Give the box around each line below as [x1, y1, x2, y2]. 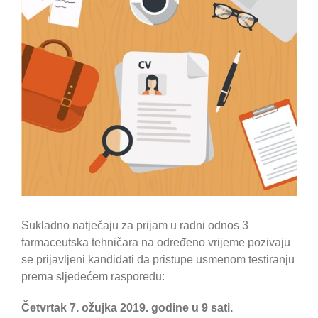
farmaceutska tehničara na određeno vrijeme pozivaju [21, 236, 290, 249]
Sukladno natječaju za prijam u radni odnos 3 [21, 219, 248, 232]
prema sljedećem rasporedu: [21, 270, 165, 283]
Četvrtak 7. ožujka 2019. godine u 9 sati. [21, 302, 233, 314]
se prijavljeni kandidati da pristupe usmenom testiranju [21, 253, 295, 266]
